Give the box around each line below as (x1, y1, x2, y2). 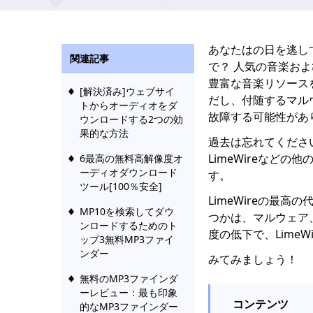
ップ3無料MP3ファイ (80, 233, 174, 246)
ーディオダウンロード (80, 166, 177, 179)
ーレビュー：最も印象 (80, 286, 177, 299)
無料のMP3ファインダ (80, 272, 178, 285)
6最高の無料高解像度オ (80, 152, 183, 165)
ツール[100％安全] (80, 180, 162, 193)
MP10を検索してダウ (80, 205, 174, 218)
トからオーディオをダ (80, 99, 177, 112)
